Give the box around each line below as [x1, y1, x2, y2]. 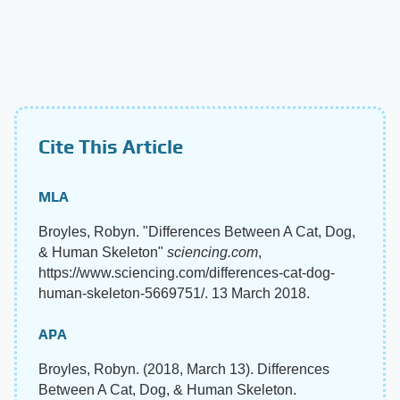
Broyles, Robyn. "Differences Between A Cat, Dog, [38, 224, 355, 240]
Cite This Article [38, 135, 183, 159]
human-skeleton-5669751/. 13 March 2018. [38, 286, 310, 302]
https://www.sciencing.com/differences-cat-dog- [38, 265, 335, 281]
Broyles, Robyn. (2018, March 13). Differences [38, 362, 329, 378]
